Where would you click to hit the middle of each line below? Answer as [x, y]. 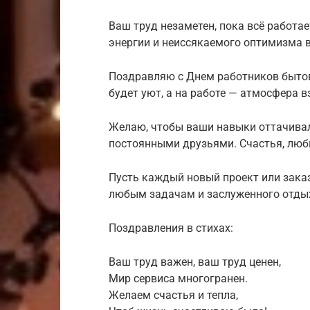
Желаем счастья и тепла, [173, 295]
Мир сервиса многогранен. [178, 279]
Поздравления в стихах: [171, 228]
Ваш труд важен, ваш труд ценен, [195, 262]
